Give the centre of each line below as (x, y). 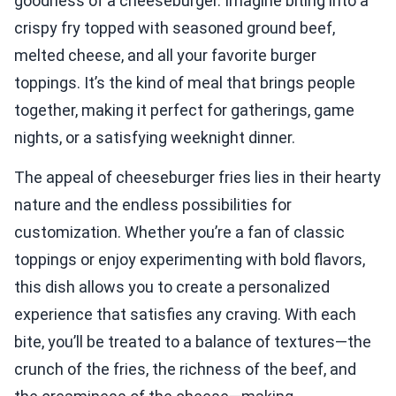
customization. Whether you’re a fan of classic (179, 232)
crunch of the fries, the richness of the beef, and (185, 369)
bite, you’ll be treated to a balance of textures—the (193, 342)
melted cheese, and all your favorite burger (165, 55)
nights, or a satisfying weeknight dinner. (155, 137)
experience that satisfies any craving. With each (185, 314)
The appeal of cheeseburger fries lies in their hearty (198, 177)
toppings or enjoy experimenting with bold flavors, (190, 259)
